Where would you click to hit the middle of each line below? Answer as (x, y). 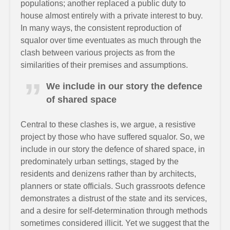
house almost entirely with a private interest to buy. (112, 16)
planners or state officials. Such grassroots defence (113, 186)
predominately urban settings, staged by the (100, 161)
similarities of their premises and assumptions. (104, 65)
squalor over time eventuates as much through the (111, 40)
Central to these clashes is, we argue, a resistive (108, 124)
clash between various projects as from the (98, 53)
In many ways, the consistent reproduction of (101, 28)
